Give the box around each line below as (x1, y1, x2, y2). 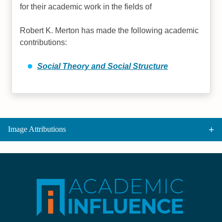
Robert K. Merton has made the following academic (20, 26, 199, 35)
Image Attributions (8, 125, 66, 134)
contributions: (20, 38, 67, 47)
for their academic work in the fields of (20, 2, 152, 11)
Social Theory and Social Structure (37, 61, 168, 70)
